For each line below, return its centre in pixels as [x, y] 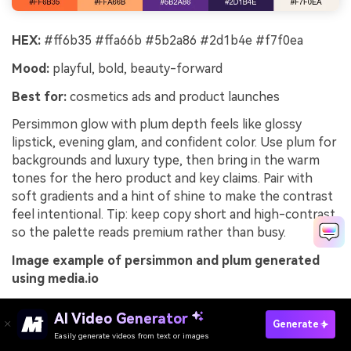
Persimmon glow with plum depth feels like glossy [157, 125]
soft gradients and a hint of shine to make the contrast [172, 197]
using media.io [55, 279]
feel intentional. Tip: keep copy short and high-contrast [174, 215]
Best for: [39, 96]
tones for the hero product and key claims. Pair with [162, 179]
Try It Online [191, 340]
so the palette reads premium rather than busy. [149, 233]
